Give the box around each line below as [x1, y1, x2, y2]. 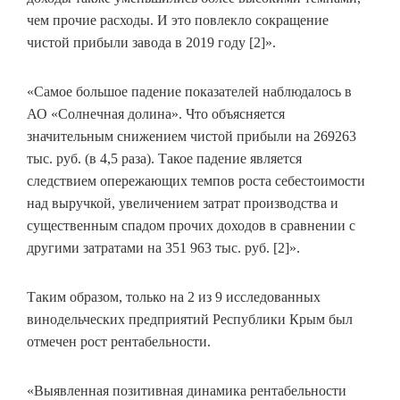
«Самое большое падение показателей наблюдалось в [27, 84, 352, 100]
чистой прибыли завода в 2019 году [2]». [27, 35, 276, 51]
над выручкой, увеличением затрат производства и [27, 196, 338, 212]
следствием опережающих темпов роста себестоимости [27, 173, 365, 189]
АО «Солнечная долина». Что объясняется [27, 106, 285, 122]
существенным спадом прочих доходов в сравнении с [27, 218, 355, 234]
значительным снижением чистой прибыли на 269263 [27, 129, 356, 145]
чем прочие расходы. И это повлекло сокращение [27, 12, 329, 29]
